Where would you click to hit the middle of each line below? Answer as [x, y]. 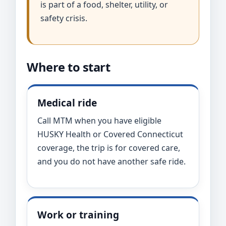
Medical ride [67, 103]
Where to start [69, 67]
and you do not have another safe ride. [111, 161]
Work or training [78, 215]
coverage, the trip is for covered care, [109, 148]
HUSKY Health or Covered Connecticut [110, 134]
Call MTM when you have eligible [99, 121]
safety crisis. [64, 18]
